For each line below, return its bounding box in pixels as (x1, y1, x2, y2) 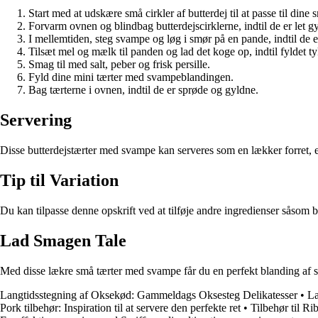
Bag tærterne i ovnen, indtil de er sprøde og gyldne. (28, 84, 258, 97)
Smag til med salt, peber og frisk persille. (28, 58, 210, 71)
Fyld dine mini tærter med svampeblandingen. (28, 71, 234, 84)
